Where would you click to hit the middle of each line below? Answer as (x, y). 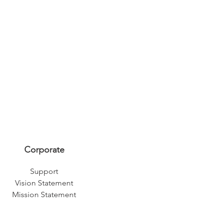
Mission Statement (44, 194)
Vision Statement (44, 183)
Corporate (44, 149)
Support (44, 171)
